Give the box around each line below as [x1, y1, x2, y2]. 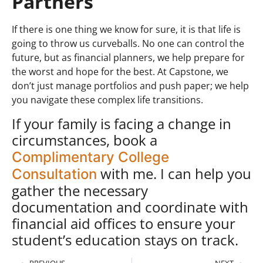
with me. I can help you [97, 163, 251, 183]
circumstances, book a [12, 130, 157, 150]
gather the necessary [12, 180, 148, 200]
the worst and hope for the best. [12, 65, 157, 79]
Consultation [12, 165, 97, 183]
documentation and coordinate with [12, 197, 248, 217]
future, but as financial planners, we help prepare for [12, 51, 245, 65]
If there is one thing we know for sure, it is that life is [12, 23, 241, 36]
